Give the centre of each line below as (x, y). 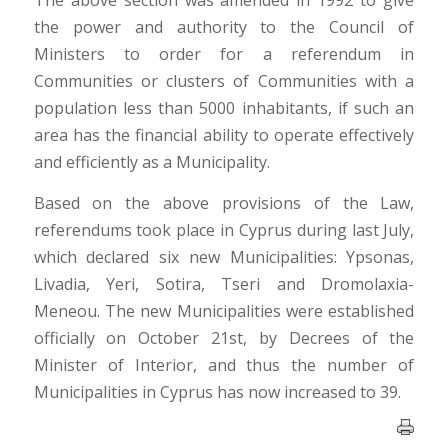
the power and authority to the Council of (224, 27)
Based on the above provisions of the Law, (224, 202)
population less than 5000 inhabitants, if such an (224, 108)
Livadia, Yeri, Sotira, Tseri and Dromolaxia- (224, 283)
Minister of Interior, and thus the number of (224, 364)
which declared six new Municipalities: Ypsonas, (224, 256)
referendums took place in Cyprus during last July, (224, 229)
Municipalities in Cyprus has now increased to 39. (217, 391)
